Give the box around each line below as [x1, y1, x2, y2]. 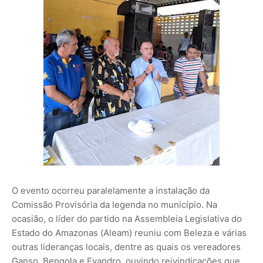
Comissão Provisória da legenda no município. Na [12, 199, 217, 211]
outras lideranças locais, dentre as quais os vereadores [12, 241, 241, 253]
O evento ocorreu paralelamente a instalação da [12, 185, 210, 197]
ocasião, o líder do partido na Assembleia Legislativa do [12, 213, 242, 225]
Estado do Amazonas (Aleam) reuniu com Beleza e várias [12, 227, 247, 239]
